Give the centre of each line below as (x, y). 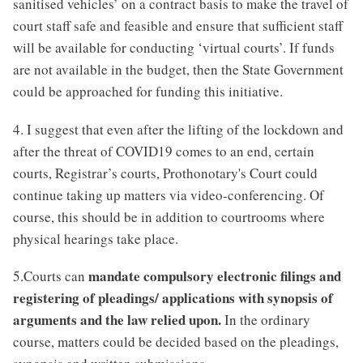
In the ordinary (266, 320)
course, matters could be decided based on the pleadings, (176, 342)
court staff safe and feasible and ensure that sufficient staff (178, 26)
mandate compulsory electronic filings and (215, 276)
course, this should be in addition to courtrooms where (169, 216)
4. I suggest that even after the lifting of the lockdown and (178, 129)
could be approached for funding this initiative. (148, 92)
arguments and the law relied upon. (117, 320)
